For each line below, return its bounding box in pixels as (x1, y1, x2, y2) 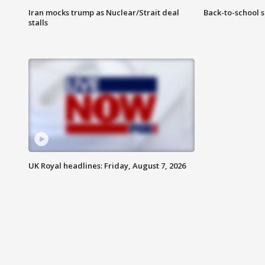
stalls (28, 17, 48, 28)
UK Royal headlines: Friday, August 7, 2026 (28, 160, 186, 172)
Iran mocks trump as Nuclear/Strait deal (28, 7, 179, 18)
